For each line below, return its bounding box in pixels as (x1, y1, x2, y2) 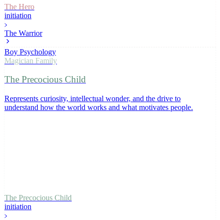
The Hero (4, 2, 34, 11)
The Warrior (4, 28, 42, 37)
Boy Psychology (4, 47, 56, 56)
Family (33, 56, 57, 65)
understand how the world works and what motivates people (4, 103, 191, 112)
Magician (4, 56, 33, 65)
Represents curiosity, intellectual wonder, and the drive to (4, 94, 181, 103)
